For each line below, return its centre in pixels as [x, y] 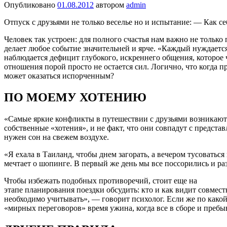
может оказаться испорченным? [59, 76]
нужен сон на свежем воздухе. [56, 137]
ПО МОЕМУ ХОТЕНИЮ [75, 98]
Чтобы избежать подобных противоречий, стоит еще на [101, 181]
